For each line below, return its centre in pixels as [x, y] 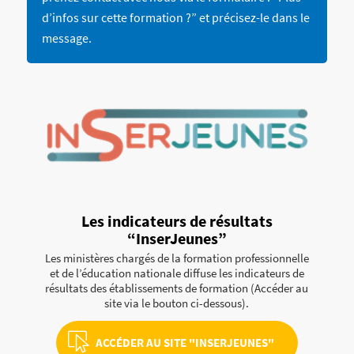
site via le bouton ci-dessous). [177, 303]
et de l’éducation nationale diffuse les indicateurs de [177, 273]
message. [66, 38]
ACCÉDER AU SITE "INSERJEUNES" [185, 343]
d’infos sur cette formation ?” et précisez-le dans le [175, 17]
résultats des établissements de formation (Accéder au [177, 288]
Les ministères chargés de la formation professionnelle [177, 258]
